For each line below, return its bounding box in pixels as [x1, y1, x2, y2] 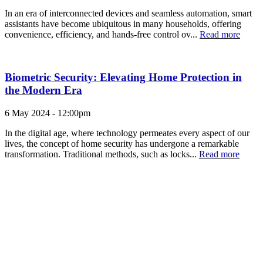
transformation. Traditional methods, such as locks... [5, 149, 199, 159]
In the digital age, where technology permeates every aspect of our [5, 127, 249, 138]
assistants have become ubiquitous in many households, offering [5, 19, 241, 29]
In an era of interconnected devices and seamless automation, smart [5, 8, 252, 19]
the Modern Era [5, 84, 82, 96]
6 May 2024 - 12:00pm [5, 107, 90, 118]
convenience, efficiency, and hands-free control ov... [5, 29, 200, 40]
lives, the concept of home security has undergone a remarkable [5, 138, 239, 149]
